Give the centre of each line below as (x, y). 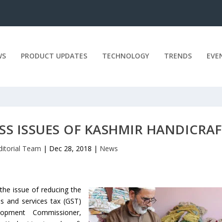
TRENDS (178, 55)
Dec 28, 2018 (70, 148)
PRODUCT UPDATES (54, 55)
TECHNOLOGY (125, 55)
